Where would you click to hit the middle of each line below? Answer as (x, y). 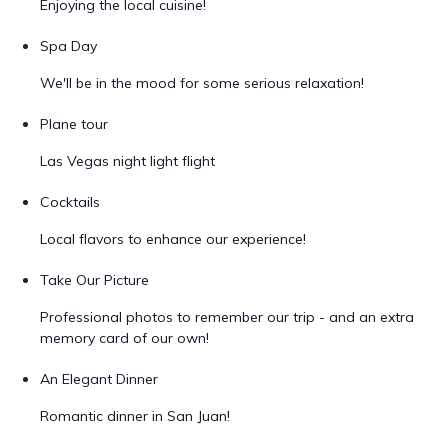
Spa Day (68, 46)
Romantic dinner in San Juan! (135, 416)
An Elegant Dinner (99, 379)
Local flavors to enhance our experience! (173, 239)
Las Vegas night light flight (127, 161)
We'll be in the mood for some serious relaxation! (202, 83)
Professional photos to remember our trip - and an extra (227, 317)
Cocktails (70, 202)
